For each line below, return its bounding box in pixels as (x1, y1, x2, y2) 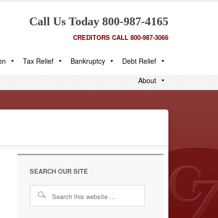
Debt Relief (122, 56, 156, 66)
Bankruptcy (71, 56, 105, 66)
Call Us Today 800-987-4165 (29, 15, 168, 28)
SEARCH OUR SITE (30, 166, 88, 176)
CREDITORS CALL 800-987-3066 (73, 33, 168, 42)
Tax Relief (23, 56, 54, 66)
